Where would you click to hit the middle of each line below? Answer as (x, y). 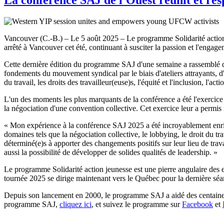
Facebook (197, 204)
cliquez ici (75, 204)
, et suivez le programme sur (137, 204)
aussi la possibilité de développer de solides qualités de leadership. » (111, 152)
